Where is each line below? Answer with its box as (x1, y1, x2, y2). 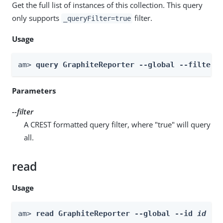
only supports (12, 12, 61, 23)
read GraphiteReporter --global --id (36, 209, 197, 218)
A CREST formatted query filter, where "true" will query (24, 119, 211, 129)
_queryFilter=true (63, 14, 131, 22)
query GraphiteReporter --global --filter (36, 60, 220, 69)
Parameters (12, 85, 56, 96)
